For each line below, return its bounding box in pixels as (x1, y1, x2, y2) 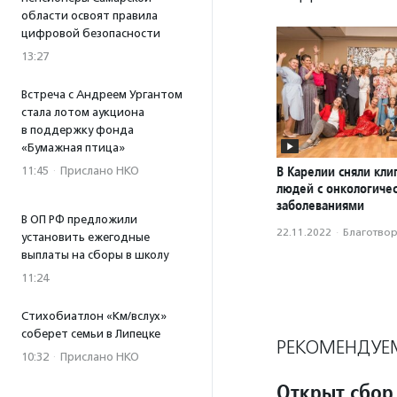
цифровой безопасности (21, 27, 160, 40)
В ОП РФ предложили (21, 213, 137, 226)
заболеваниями (276, 197, 364, 214)
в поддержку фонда (21, 123, 134, 136)
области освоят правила (21, 9, 158, 22)
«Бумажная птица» (21, 141, 125, 154)
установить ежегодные (21, 230, 150, 244)
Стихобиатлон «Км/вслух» (21, 309, 167, 323)
